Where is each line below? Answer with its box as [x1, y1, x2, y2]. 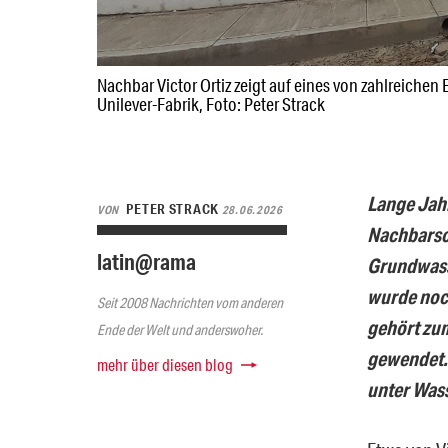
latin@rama [97, 247, 196, 275]
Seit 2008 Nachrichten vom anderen [97, 293, 283, 312]
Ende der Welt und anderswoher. [97, 320, 263, 339]
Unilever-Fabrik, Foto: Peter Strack [97, 92, 325, 115]
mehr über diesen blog [97, 353, 233, 375]
